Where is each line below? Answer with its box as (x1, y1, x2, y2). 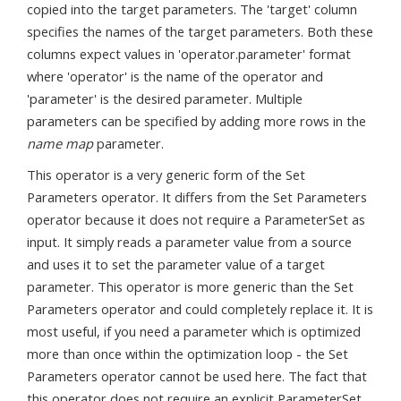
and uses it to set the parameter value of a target (27, 255, 325, 273)
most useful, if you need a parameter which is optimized (27, 322, 361, 340)
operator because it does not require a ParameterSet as (27, 210, 365, 228)
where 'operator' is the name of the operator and (27, 67, 323, 85)
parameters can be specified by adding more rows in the (27, 112, 366, 130)
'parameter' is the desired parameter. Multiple (27, 90, 303, 107)
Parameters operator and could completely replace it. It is (27, 300, 373, 318)
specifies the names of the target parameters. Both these (27, 22, 373, 40)
